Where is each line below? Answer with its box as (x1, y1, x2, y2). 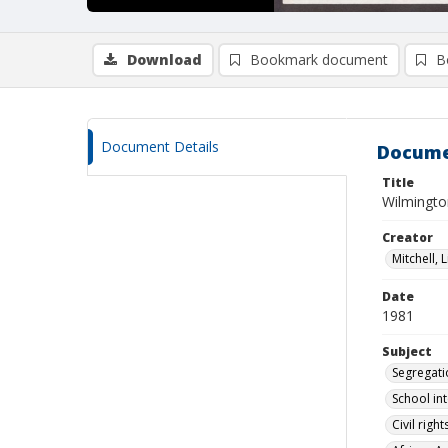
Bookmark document (250, 50, 388, 69)
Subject (382, 343, 432, 360)
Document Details (101, 137, 219, 156)
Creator (382, 229, 433, 246)
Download (127, 50, 202, 69)
